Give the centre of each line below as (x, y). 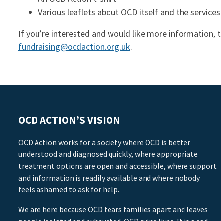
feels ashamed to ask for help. (69, 190)
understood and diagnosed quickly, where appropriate (108, 154)
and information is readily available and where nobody (109, 178)
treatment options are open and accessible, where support (117, 166)
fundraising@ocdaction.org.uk (74, 47)
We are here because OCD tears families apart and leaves (113, 209)
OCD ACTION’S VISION (69, 121)
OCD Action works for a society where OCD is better (104, 142)
